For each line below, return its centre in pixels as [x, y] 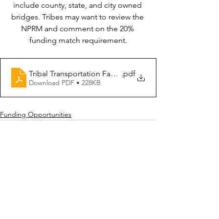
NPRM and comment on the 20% [78, 29]
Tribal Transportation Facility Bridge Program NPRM [118, 73]
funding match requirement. [78, 40]
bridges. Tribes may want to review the [78, 17]
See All [146, 172]
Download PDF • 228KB [65, 82]
